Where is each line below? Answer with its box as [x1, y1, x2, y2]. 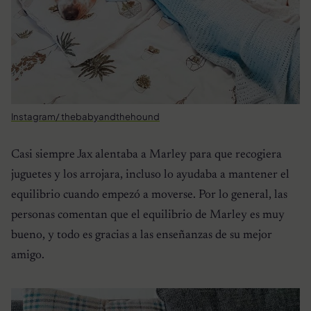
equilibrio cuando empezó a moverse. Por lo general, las [11, 188, 287, 201]
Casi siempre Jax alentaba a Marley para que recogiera [11, 148, 282, 161]
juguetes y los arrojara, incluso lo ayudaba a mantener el [11, 168, 289, 181]
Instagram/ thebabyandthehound [11, 110, 160, 122]
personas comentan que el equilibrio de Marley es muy [11, 208, 285, 221]
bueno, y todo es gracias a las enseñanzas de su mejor [11, 228, 272, 242]
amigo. [11, 249, 44, 262]
